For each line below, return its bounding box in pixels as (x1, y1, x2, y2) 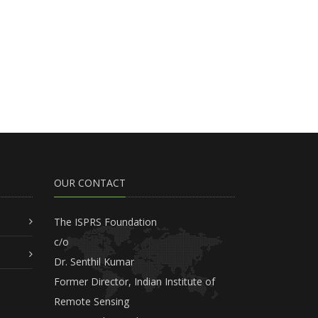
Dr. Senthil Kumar (54, 254, 134, 268)
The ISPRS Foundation (54, 214, 157, 229)
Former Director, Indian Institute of (54, 274, 215, 288)
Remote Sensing (54, 294, 129, 308)
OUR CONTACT (54, 175, 126, 190)
